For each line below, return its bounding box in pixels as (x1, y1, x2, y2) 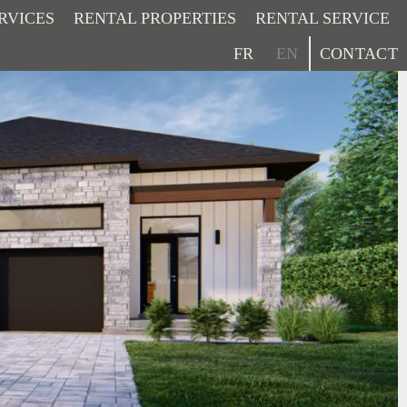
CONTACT (319, 45, 398, 63)
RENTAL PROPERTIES (73, 9, 236, 27)
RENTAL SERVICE (254, 9, 390, 27)
